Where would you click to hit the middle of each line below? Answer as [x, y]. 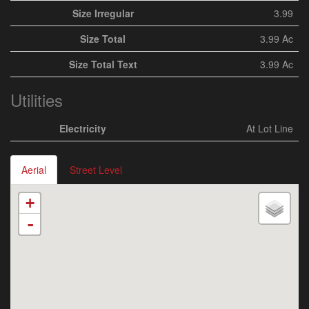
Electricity [82, 128]
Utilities [37, 100]
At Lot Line [270, 128]
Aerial [34, 170]
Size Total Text [103, 64]
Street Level [96, 170]
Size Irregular [103, 13]
